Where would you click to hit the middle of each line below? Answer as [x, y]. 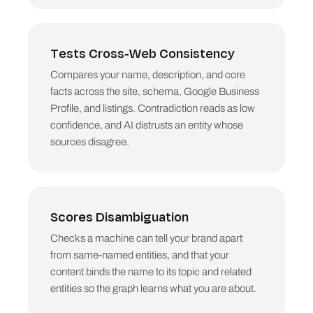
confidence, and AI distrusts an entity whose [147, 125]
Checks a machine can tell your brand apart [146, 238]
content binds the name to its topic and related [151, 272]
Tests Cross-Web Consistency [143, 53]
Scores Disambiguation [119, 217]
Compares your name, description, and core [148, 75]
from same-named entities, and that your [140, 255]
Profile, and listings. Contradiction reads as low [153, 108]
